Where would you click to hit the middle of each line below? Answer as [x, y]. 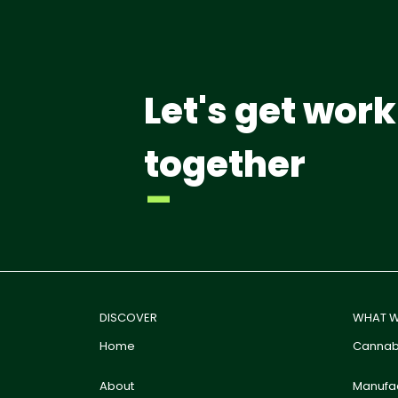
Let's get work [270, 111]
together [225, 164]
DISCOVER [128, 318]
